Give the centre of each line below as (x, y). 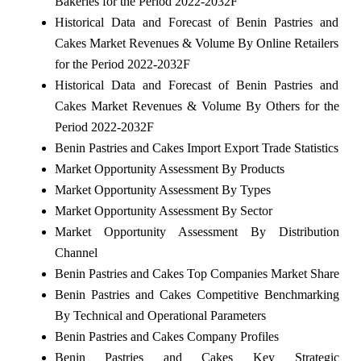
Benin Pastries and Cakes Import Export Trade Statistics (196, 147)
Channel (76, 252)
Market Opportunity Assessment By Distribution (197, 231)
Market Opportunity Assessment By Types (162, 189)
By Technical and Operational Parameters (160, 315)
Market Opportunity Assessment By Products (169, 168)
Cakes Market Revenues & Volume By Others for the (197, 106)
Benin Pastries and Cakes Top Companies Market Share (197, 273)
